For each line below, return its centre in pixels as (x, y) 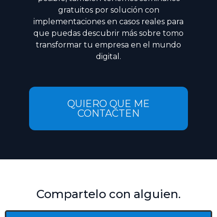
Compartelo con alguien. (108, 194)
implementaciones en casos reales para (108, 22)
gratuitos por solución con (108, 10)
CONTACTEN (108, 114)
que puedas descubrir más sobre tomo (108, 33)
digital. (108, 57)
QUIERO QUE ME (108, 104)
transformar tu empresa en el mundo (108, 45)
